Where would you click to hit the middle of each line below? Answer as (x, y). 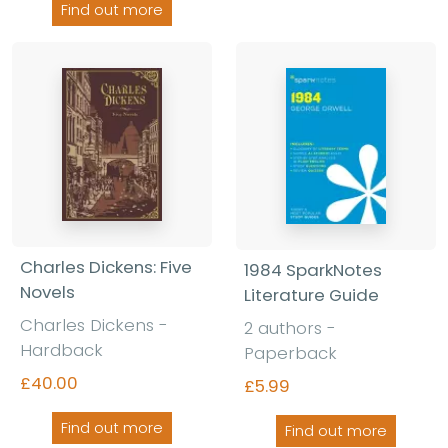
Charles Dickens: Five (106, 266)
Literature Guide (311, 294)
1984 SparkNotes (313, 269)
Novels (47, 291)
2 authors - (290, 327)
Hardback (61, 349)
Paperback (290, 352)
